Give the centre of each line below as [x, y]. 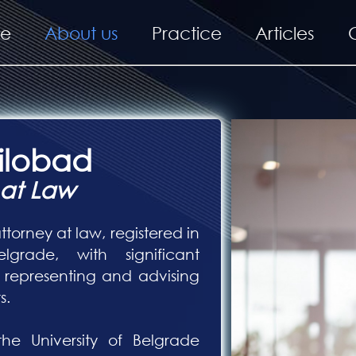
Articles [284, 32]
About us [81, 32]
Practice [186, 32]
